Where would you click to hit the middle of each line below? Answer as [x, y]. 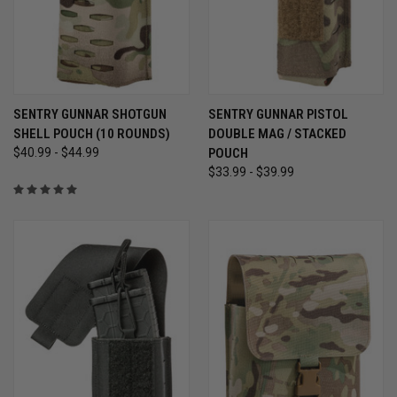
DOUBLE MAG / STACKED [277, 133]
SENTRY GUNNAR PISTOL [278, 114]
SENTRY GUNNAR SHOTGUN [90, 114]
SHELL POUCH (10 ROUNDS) [92, 133]
